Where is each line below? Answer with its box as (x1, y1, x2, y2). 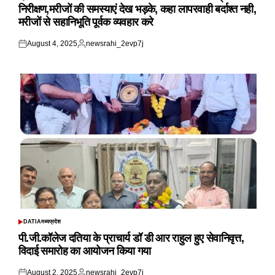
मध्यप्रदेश (41, 219, 61, 225)
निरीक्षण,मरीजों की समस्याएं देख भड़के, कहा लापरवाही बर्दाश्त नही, (18, 3, 257, 16)
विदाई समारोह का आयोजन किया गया (18, 245, 151, 258)
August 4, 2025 (27, 39, 77, 48)
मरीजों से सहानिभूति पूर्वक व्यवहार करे (18, 16, 153, 29)
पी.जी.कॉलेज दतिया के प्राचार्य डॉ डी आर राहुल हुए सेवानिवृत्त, (18, 232, 244, 245)
